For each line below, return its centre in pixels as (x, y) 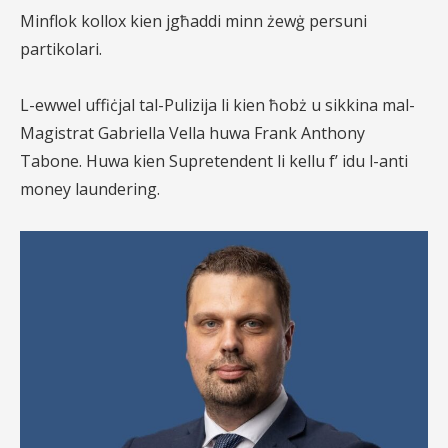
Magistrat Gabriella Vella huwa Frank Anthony (192, 133)
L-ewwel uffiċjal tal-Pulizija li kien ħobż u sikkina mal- (217, 105)
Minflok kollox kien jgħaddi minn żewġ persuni (193, 21)
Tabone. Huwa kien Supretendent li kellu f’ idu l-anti (214, 161)
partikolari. (61, 49)
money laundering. (90, 189)
